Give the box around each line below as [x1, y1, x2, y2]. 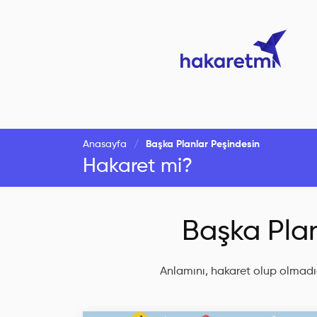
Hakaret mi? [83, 156, 192, 176]
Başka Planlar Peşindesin [146, 139, 260, 149]
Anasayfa [83, 139, 127, 149]
